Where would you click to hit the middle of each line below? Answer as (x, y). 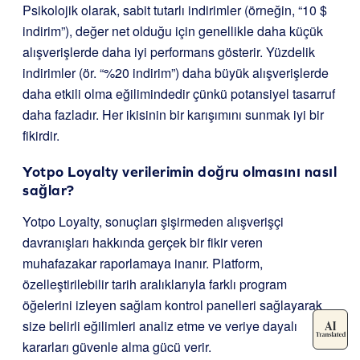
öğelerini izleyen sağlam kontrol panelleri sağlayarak (172, 305)
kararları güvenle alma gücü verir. (117, 347)
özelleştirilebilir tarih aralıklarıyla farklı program (155, 284)
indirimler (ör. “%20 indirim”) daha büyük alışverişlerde (176, 73)
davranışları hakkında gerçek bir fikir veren (143, 243)
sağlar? (49, 190)
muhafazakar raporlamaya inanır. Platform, (143, 264)
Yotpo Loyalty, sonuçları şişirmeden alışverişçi (153, 222)
